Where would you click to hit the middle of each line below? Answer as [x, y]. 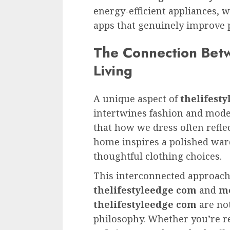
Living [113, 71]
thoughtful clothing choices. [158, 156]
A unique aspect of [137, 98]
